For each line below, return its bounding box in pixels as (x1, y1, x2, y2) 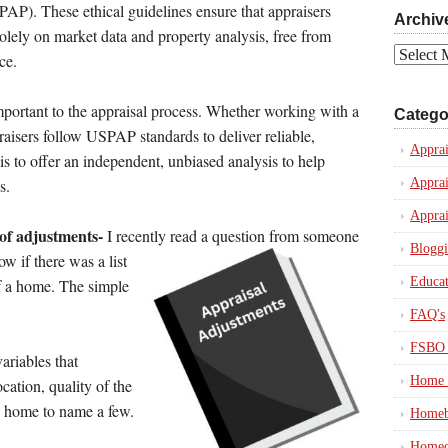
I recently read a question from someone (103, 225, 359, 247)
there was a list (30, 250, 127, 272)
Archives (393, 46, 443, 61)
